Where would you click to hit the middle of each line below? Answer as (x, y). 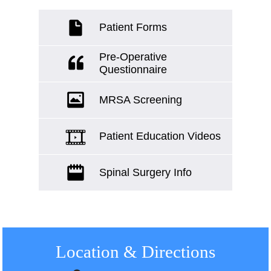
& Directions (169, 252)
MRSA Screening (141, 100)
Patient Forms (133, 28)
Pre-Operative (133, 57)
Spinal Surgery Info (145, 173)
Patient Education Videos (160, 136)
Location (89, 252)
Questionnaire (133, 70)
